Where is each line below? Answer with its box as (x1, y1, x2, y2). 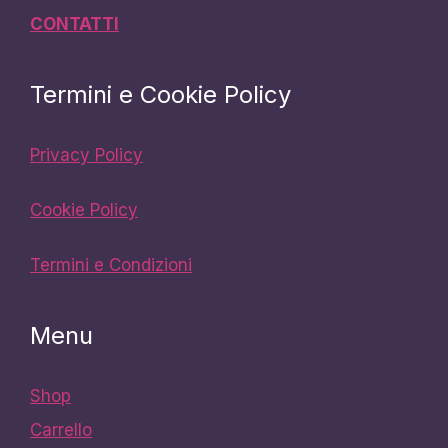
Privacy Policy (30, 145, 143, 166)
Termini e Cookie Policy (30, 80, 291, 110)
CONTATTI (30, 14, 119, 35)
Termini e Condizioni (30, 255, 192, 276)
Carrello (30, 419, 92, 440)
